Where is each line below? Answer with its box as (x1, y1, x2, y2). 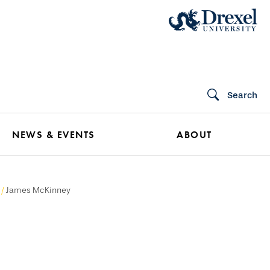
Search (227, 90, 257, 101)
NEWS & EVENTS (12, 128, 95, 141)
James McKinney (6, 185, 72, 195)
